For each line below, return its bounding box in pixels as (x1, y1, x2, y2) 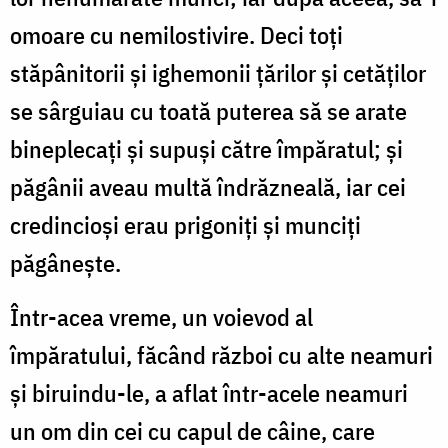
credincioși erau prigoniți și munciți (10, 208, 361, 241)
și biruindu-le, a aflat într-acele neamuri (10, 376, 408, 409)
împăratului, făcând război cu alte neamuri (10, 338, 433, 371)
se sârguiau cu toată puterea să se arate (10, 94, 407, 127)
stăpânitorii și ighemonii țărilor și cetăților (10, 56, 426, 89)
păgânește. (10, 246, 121, 279)
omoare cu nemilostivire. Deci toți (10, 18, 343, 51)
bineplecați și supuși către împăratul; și (10, 132, 403, 165)
